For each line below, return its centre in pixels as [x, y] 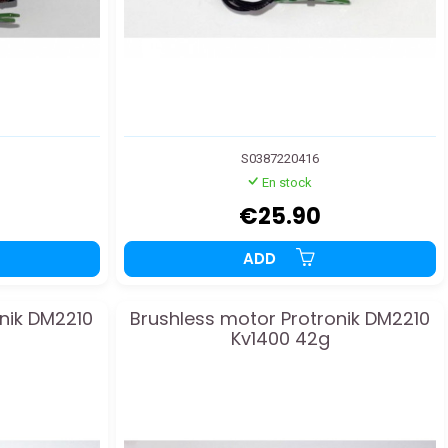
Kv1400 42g [280, 338]
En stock [286, 182]
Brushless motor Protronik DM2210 [280, 318]
